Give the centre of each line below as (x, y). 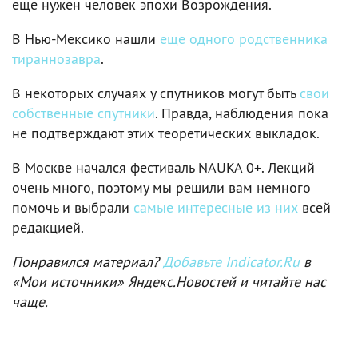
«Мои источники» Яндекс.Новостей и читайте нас (169, 281)
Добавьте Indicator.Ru (231, 261)
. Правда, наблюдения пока (242, 113)
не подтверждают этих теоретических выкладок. (166, 133)
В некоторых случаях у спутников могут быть (156, 93)
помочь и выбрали (73, 207)
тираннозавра (56, 58)
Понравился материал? (88, 261)
